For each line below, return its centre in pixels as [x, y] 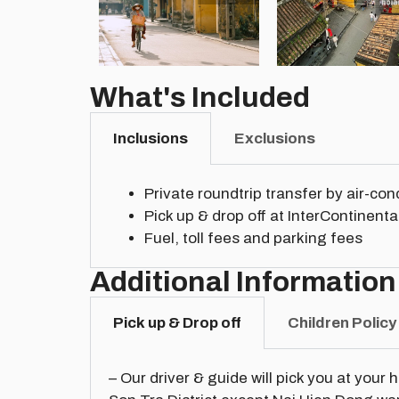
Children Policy [342, 322]
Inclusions [150, 138]
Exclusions [274, 138]
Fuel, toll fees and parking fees [253, 238]
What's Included [199, 97]
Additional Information [243, 281]
